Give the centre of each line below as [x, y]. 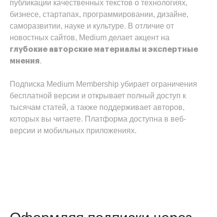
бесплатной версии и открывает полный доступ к [98, 95]
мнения [25, 61]
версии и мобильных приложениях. [73, 130]
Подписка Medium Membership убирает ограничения [103, 84]
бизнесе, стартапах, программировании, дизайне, [99, 14]
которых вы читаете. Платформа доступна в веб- [98, 119]
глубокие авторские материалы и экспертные [104, 49]
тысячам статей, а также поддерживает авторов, [97, 107]
